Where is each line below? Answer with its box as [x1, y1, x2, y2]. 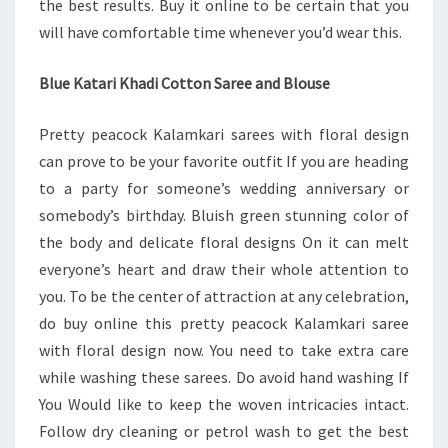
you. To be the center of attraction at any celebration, [39, 286, 409, 306]
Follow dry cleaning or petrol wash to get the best [39, 421, 409, 441]
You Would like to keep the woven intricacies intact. [39, 394, 409, 414]
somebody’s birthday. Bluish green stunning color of [39, 205, 409, 225]
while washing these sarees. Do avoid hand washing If [39, 367, 409, 387]
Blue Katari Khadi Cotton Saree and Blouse [39, 73, 330, 93]
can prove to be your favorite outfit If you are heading [39, 151, 409, 171]
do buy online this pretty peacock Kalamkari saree [39, 313, 409, 333]
